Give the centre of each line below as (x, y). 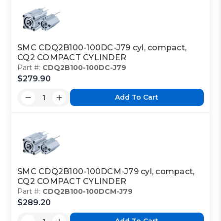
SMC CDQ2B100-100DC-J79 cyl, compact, (102, 47)
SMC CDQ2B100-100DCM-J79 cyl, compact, (106, 171)
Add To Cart (137, 97)
